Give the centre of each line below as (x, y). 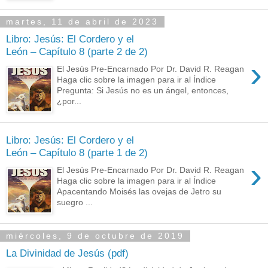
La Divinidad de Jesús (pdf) (67, 253)
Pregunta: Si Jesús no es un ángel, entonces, (143, 90)
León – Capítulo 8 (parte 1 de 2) (77, 153)
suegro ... (75, 202)
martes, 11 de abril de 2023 (82, 22)
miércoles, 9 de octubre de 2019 (95, 236)
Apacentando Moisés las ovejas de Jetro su (139, 191)
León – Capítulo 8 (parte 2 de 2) (77, 51)
